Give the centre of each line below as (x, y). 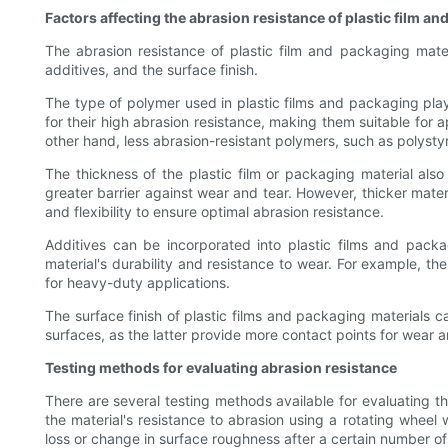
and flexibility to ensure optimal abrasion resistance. (214, 212)
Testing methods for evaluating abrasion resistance (221, 368)
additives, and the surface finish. (151, 70)
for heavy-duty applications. (137, 283)
